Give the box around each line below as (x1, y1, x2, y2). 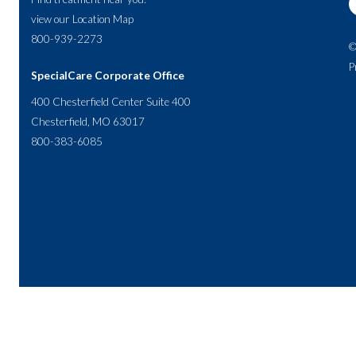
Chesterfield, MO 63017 (30, 114, 145, 128)
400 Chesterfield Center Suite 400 (30, 95, 191, 108)
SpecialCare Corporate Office (30, 68, 184, 82)
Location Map (72, 12, 133, 25)
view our (30, 12, 72, 25)
